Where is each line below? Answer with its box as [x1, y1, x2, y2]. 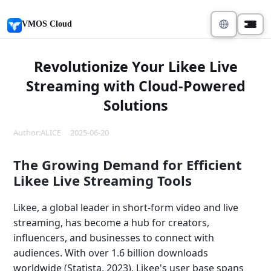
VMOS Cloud [22, 19, 72, 28]
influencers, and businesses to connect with [13, 231, 214, 244]
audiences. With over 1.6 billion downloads [13, 246, 208, 260]
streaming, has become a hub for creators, [13, 216, 209, 229]
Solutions [103, 96, 168, 115]
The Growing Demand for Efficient [13, 155, 242, 174]
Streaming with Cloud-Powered [25, 76, 246, 96]
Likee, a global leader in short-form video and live [13, 201, 238, 214]
